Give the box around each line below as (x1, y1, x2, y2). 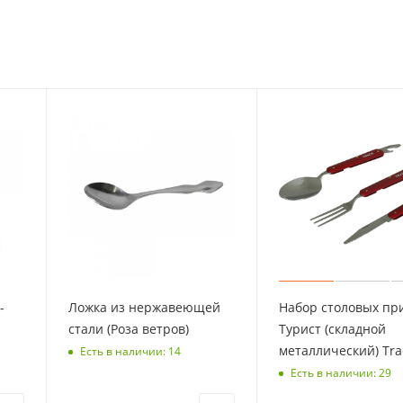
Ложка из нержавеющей (67, 298, 220, 316)
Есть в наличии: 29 (291, 365, 392, 381)
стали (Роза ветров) (67, 319, 189, 337)
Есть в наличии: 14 (79, 344, 181, 360)
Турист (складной (279, 319, 387, 337)
